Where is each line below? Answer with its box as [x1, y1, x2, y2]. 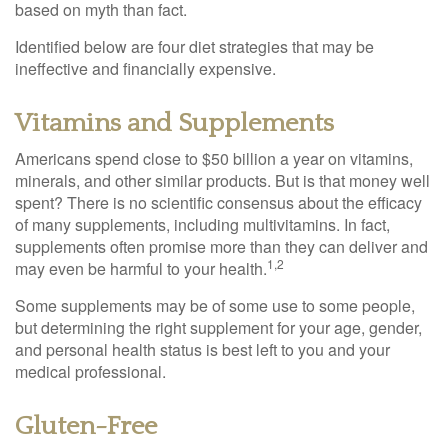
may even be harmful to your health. [15, 257, 267, 280]
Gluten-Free [15, 412, 157, 441]
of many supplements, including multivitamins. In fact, [15, 213, 390, 236]
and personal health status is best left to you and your [15, 338, 390, 361]
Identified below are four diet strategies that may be [15, 35, 374, 58]
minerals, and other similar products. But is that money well [15, 169, 430, 192]
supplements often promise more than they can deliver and [15, 235, 428, 258]
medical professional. [15, 360, 166, 383]
